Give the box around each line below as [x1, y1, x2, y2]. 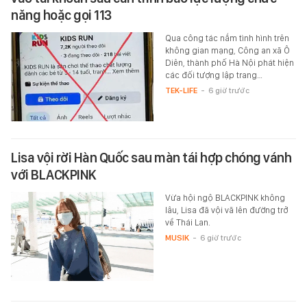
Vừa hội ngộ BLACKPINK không [164, 193, 285, 204]
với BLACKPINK [11, 167, 97, 184]
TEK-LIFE [164, 86, 197, 96]
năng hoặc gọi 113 [11, 7, 112, 24]
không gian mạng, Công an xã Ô [164, 45, 290, 56]
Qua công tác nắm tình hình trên [164, 33, 289, 44]
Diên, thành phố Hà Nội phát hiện [164, 58, 294, 69]
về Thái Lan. [164, 217, 210, 228]
